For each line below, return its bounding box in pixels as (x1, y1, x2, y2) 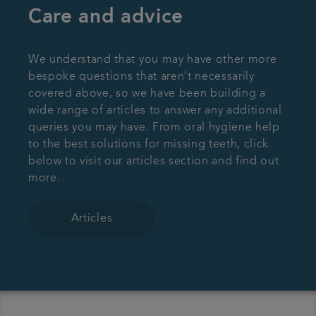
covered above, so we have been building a (28, 88, 266, 100)
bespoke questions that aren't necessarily (28, 71, 255, 83)
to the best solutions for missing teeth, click (28, 139, 269, 151)
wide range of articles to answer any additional (28, 105, 282, 117)
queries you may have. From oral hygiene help (28, 122, 280, 134)
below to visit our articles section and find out (28, 156, 279, 168)
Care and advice (28, 8, 184, 28)
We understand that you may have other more (28, 54, 277, 66)
